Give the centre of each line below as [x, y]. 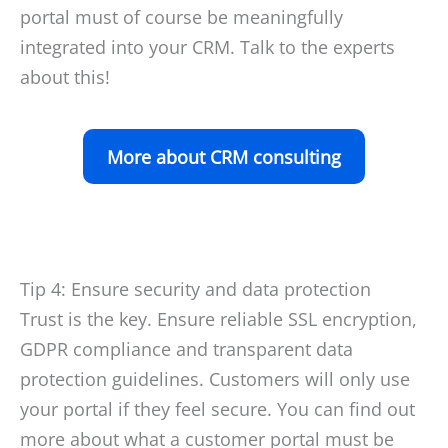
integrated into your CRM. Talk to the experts [207, 46]
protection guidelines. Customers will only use [215, 379]
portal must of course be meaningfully [181, 16]
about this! [65, 76]
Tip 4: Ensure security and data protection [195, 289]
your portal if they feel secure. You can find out [217, 409]
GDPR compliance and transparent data [186, 349]
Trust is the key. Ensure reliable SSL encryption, [218, 319]
